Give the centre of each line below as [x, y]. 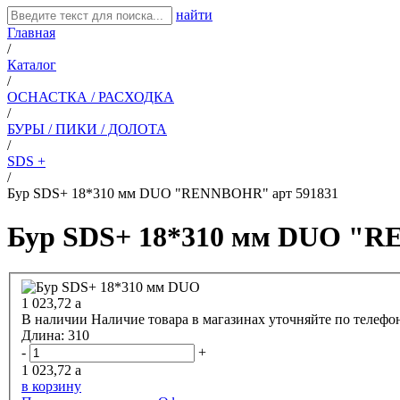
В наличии [54, 320]
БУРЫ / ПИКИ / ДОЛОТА [87, 129]
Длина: [45, 336]
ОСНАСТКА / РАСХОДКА [91, 96]
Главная [31, 32]
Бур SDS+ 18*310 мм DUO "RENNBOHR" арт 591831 [173, 193]
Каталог [32, 64]
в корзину [51, 387]
